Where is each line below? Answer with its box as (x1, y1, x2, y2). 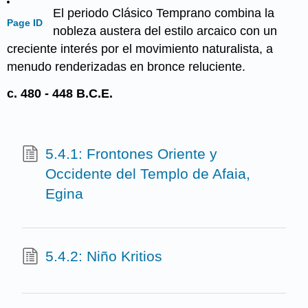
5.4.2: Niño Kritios (45, 248, 162, 265)
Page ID (7, 17, 43, 28)
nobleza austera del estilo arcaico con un (52, 24, 277, 38)
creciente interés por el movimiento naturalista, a (7, 42, 274, 56)
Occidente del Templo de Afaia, (45, 165, 250, 181)
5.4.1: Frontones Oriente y (45, 145, 217, 162)
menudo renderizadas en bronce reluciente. (7, 60, 246, 74)
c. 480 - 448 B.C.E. (7, 87, 113, 101)
